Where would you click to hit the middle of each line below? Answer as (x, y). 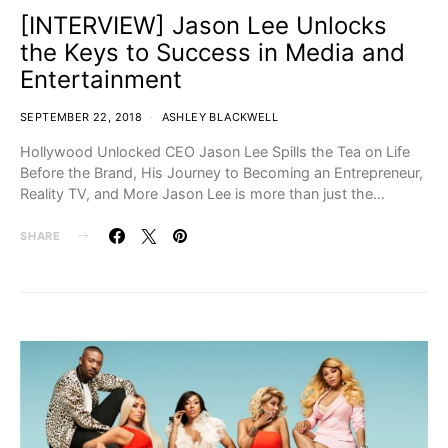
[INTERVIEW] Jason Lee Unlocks (203, 25)
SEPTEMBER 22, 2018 (81, 116)
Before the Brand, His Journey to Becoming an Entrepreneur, (221, 172)
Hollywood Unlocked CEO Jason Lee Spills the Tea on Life (215, 151)
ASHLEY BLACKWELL (220, 116)
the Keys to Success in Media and (212, 52)
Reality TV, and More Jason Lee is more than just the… (202, 193)
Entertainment (101, 79)
